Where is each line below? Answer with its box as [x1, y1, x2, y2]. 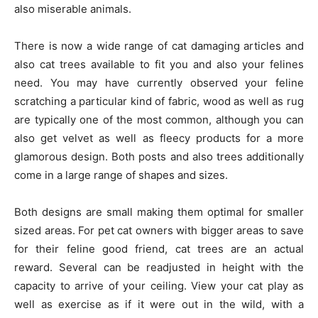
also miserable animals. [14, 2, 131, 16]
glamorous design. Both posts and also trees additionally [14, 150, 304, 163]
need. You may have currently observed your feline [14, 76, 304, 89]
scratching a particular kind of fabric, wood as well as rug [14, 94, 304, 108]
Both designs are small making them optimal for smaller [14, 205, 304, 219]
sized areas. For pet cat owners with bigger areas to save [14, 224, 304, 237]
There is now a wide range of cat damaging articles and [14, 39, 304, 53]
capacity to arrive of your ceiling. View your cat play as [14, 279, 304, 292]
